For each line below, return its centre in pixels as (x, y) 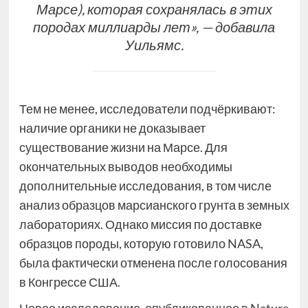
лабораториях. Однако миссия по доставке (140, 224)
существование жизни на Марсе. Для (123, 147)
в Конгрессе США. (69, 282)
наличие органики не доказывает (112, 128)
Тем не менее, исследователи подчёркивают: (147, 109)
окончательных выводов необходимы (125, 167)
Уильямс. (154, 44)
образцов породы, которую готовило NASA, (141, 244)
